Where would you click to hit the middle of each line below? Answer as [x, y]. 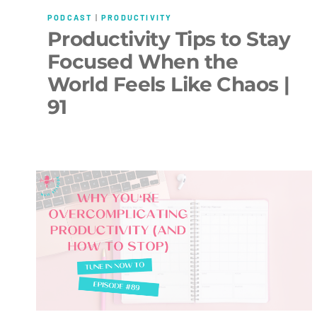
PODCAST [70, 18]
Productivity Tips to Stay [169, 39]
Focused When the [143, 61]
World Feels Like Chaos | [169, 84]
